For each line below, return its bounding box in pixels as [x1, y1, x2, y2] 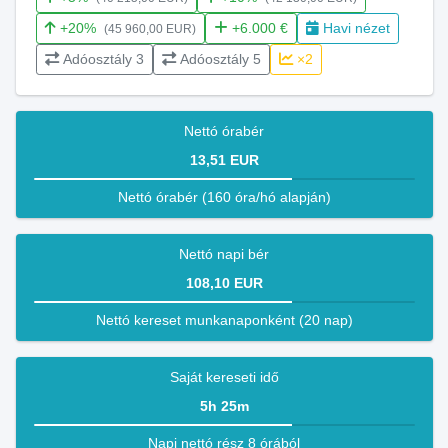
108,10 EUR [185, 275, 263, 291]
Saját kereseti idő [169, 369, 279, 385]
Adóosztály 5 [179, 51, 261, 67]
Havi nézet [322, 20, 390, 36]
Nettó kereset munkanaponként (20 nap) [95, 312, 353, 328]
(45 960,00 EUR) [103, 23, 196, 35]
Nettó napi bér [179, 246, 269, 262]
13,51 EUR [189, 152, 259, 168]
